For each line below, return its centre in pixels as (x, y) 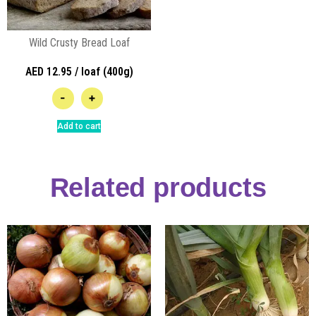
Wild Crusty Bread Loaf (79, 42)
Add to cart (79, 127)
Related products (158, 188)
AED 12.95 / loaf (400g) (79, 71)
